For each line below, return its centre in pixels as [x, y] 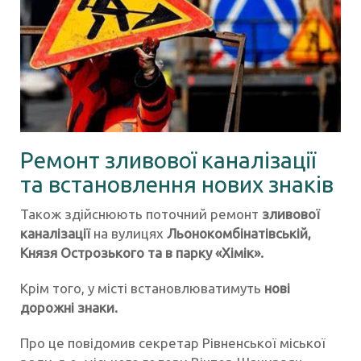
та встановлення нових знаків [177, 184]
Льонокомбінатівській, [237, 233]
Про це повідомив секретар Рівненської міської [173, 342]
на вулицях [127, 233]
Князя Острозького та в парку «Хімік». [142, 252]
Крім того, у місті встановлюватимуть [141, 288]
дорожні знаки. [69, 307]
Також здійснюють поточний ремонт [141, 214]
